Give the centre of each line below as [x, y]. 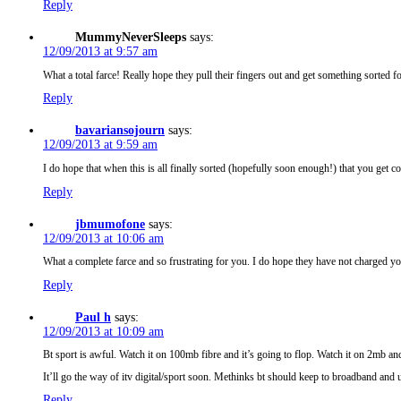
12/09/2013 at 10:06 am [103, 238]
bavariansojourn [120, 131]
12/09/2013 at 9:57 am [100, 52]
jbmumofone [110, 224]
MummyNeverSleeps [131, 38]
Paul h [93, 317]
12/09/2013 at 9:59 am [100, 145]
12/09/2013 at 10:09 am [103, 331]
